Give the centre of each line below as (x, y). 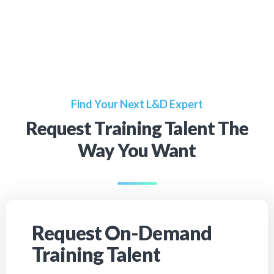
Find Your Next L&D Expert (137, 104)
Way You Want (137, 150)
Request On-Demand (122, 233)
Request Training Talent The (137, 128)
